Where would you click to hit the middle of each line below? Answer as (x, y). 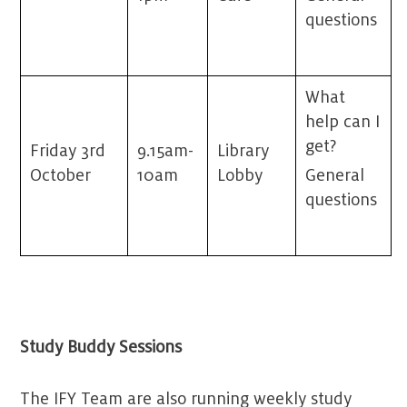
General (335, 176)
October (61, 176)
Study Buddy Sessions (101, 347)
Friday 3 (60, 151)
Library (243, 151)
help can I (343, 122)
